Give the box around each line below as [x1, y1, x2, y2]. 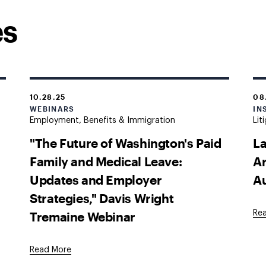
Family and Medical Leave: [30, 153, 182, 169]
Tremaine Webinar [30, 208, 135, 224]
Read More [30, 246, 72, 254]
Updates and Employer [30, 172, 162, 187]
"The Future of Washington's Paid [30, 135, 221, 150]
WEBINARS [30, 104, 75, 113]
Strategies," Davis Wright [30, 190, 174, 205]
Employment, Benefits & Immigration [30, 116, 176, 125]
